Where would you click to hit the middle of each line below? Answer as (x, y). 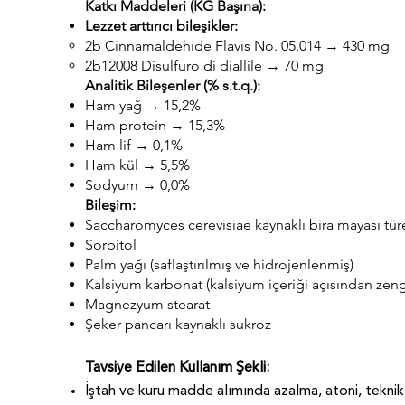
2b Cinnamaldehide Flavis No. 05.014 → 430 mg (237, 46)
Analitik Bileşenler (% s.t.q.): (173, 85)
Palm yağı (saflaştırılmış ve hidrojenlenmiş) (219, 264)
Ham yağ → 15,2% (143, 105)
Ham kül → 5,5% (137, 165)
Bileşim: (110, 205)
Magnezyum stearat (147, 304)
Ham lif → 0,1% (134, 145)
